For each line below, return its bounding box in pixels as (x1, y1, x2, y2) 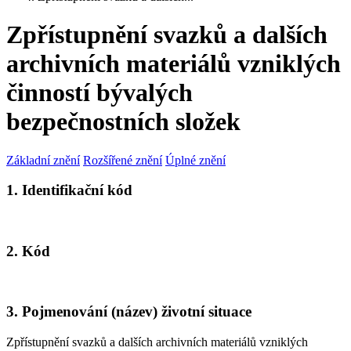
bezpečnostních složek (6, 107, 241, 136)
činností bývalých (6, 78, 193, 107)
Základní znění (6, 153, 80, 167)
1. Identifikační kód (6, 182, 132, 199)
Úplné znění (165, 153, 226, 167)
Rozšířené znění (83, 153, 162, 167)
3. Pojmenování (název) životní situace (6, 303, 251, 320)
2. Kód (6, 242, 50, 259)
